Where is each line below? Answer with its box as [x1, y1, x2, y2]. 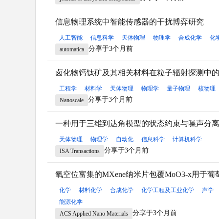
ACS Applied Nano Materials [60, 210, 128, 217]
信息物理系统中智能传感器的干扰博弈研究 [55, 17, 204, 26]
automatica [60, 45, 84, 53]
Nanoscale [60, 96, 84, 104]
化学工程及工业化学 [141, 186, 194, 194]
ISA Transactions [60, 147, 100, 154]
